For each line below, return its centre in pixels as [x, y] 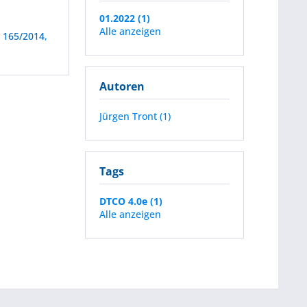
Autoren [122, 86]
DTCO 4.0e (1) [131, 201]
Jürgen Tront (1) [135, 116]
